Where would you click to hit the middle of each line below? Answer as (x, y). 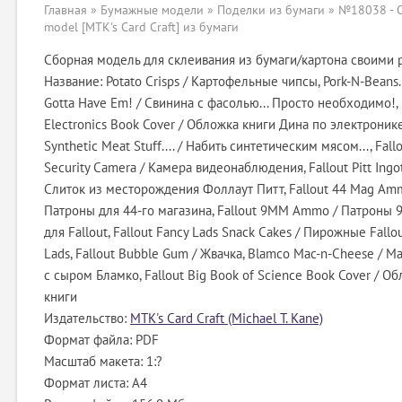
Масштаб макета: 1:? (103, 362)
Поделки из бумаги (271, 10)
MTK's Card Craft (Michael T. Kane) (227, 319)
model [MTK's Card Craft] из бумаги (141, 27)
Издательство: (87, 319)
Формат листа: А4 (96, 383)
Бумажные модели (152, 10)
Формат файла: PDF (101, 340)
